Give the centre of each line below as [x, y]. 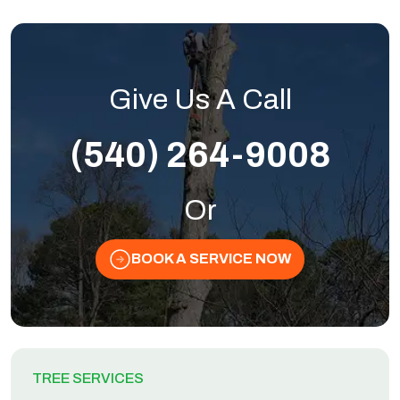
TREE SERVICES [88, 378]
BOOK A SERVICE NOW [211, 258]
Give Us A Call [200, 99]
